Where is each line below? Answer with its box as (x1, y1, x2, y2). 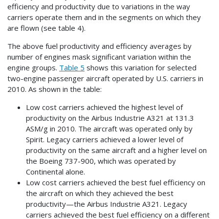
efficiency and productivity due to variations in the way (7, 1, 190, 12)
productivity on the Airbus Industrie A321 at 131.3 (25, 113, 194, 123)
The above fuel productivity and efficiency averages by (7, 41, 192, 51)
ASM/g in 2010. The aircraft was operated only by (25, 124, 193, 134)
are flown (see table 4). (7, 23, 86, 33)
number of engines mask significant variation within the (7, 52, 191, 62)
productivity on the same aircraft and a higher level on (25, 145, 207, 155)
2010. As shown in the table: (7, 84, 102, 94)
